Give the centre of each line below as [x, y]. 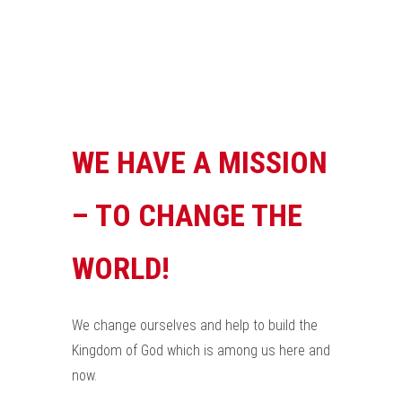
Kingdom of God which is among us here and [201, 350]
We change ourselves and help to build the [195, 325]
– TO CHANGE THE [187, 215]
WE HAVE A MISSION [200, 162]
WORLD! [121, 268]
